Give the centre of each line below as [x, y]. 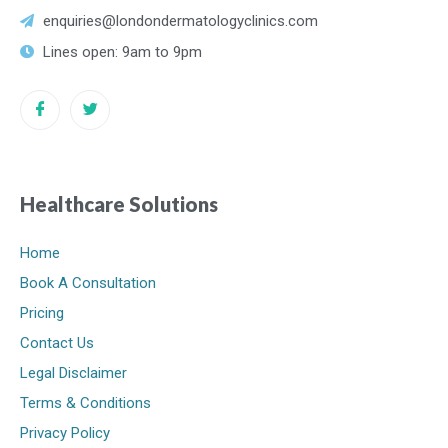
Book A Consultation [88, 283]
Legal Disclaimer [73, 373]
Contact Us [57, 343]
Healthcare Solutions [119, 204]
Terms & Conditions [85, 403]
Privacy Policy [65, 433]
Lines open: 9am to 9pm [122, 52]
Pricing [42, 313]
